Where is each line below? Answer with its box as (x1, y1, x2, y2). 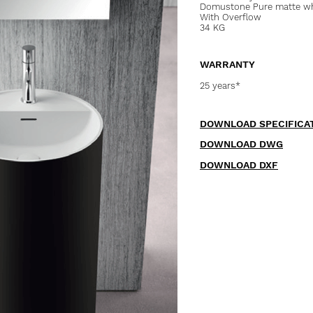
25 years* (200, 80, 240, 91)
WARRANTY (200, 59, 255, 70)
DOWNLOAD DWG (200, 138, 283, 150)
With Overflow (200, 12, 261, 22)
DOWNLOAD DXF (200, 159, 278, 170)
